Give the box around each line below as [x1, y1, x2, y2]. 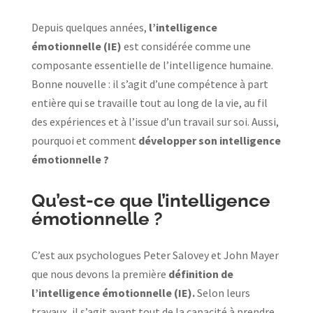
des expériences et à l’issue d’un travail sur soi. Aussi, [31, 114, 279, 129]
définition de [168, 266, 233, 281]
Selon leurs [196, 285, 250, 300]
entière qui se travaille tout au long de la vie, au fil [31, 95, 268, 110]
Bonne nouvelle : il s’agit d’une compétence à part [31, 76, 268, 91]
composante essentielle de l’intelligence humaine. [31, 57, 273, 72]
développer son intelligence [138, 133, 281, 147]
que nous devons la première [31, 266, 168, 281]
